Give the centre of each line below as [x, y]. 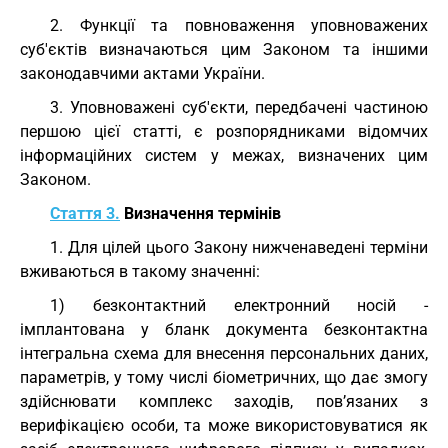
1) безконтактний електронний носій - [239, 305]
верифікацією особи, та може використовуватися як [224, 425]
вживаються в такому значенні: [140, 271]
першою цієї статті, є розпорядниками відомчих [224, 131]
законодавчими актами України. [142, 73]
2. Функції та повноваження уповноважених [239, 25]
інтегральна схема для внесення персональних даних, [224, 353]
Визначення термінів [200, 213]
